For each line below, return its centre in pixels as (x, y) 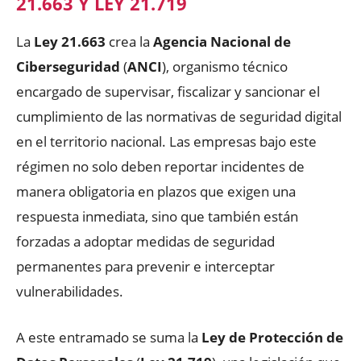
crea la (129, 41)
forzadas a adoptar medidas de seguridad (145, 241)
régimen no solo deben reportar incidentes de (160, 166)
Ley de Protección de (272, 337)
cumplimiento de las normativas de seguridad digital (179, 116)
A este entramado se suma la (109, 337)
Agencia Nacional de (222, 41)
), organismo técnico (225, 66)
